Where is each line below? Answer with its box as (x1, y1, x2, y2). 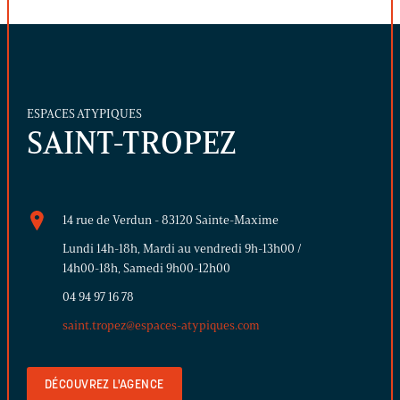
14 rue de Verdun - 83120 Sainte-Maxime (62, 212, 279, 228)
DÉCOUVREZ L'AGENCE (45, 378, 164, 392)
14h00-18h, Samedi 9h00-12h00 (62, 260, 230, 276)
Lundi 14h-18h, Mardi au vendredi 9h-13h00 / (62, 240, 302, 256)
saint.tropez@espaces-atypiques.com (62, 317, 260, 333)
